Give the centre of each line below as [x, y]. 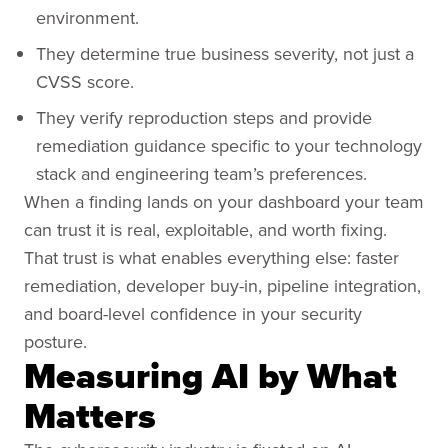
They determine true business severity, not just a [225, 53]
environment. [87, 17]
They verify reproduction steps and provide [204, 117]
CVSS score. [85, 81]
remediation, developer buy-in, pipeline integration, [222, 285]
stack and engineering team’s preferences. [201, 173]
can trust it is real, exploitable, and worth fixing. [205, 229]
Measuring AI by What [210, 375]
